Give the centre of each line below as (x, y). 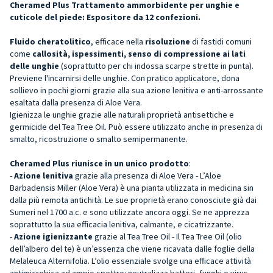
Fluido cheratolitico (50, 41)
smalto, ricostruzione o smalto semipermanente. (99, 139)
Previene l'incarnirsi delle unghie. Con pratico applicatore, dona (125, 78)
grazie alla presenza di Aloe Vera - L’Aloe (147, 175)
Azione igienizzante (53, 236)
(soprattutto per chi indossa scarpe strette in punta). (156, 66)
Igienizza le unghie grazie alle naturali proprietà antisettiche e (122, 114)
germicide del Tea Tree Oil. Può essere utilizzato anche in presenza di (136, 126)
